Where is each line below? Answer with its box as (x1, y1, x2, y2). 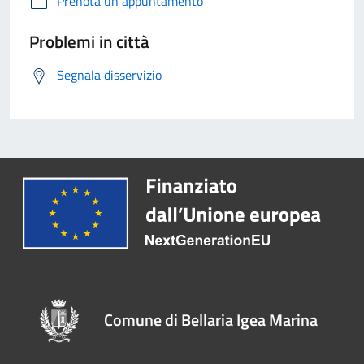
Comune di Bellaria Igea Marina (104, 306, 318, 332)
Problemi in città (29, 28, 149, 55)
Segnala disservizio (57, 65, 162, 85)
